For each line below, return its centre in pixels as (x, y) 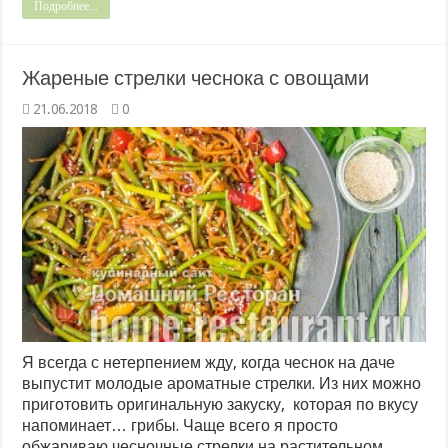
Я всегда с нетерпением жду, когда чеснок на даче (209, 362)
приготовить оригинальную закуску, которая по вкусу (220, 404)
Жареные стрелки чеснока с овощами (196, 77)
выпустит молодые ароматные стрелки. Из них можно (222, 383)
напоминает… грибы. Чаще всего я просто (180, 425)
